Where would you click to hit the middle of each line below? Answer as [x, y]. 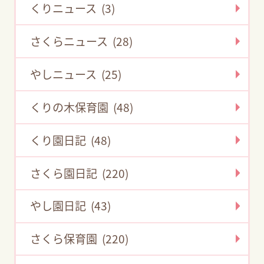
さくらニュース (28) [82, 42]
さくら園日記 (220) [80, 173]
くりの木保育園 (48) [82, 107]
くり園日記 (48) [71, 140]
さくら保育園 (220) [80, 239]
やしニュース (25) [76, 74]
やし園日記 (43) [71, 206]
